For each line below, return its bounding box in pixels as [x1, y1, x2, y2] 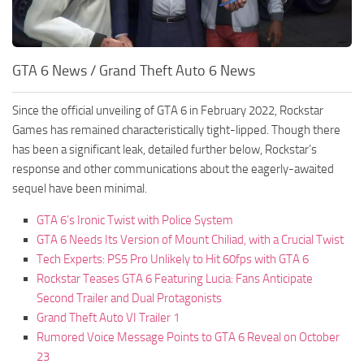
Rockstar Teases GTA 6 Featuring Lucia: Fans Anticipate [37, 271, 313, 286]
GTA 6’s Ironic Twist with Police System [37, 212, 233, 227]
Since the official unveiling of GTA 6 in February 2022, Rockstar [12, 102, 323, 118]
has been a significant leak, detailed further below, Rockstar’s [12, 141, 317, 157]
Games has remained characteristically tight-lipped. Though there [12, 122, 340, 137]
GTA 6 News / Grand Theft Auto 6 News [12, 61, 255, 80]
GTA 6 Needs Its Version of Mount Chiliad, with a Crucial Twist [37, 232, 344, 247]
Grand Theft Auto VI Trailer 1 [37, 310, 180, 325]
